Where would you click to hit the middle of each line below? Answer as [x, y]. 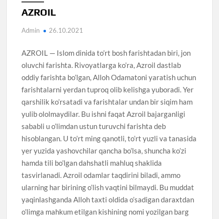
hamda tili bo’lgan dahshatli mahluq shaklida [92, 163]
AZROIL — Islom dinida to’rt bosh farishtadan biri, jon [106, 53]
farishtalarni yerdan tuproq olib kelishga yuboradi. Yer [108, 89]
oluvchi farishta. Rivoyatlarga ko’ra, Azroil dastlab [101, 65]
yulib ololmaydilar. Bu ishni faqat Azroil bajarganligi [104, 114]
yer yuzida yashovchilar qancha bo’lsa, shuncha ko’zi [104, 150]
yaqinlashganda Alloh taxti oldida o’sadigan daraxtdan [108, 199]
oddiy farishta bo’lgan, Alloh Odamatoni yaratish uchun [109, 77]
